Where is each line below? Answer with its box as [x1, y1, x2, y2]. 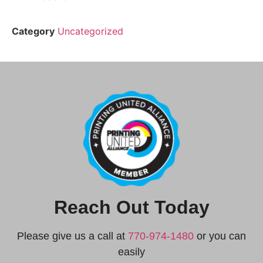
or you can [194, 230, 246, 242]
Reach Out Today [53, 197, 210, 218]
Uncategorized [58, 25, 123, 38]
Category [12, 25, 55, 38]
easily [118, 246, 145, 258]
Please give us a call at [17, 230, 128, 242]
